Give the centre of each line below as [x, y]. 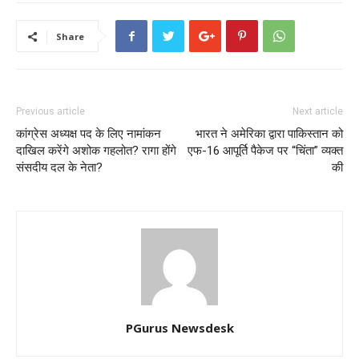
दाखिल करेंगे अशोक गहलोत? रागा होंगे [96, 151]
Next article [318, 112]
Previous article [50, 112]
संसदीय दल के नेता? [59, 168]
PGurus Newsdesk [179, 328]
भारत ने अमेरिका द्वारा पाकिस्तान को [269, 134]
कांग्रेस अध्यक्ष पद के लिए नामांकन [89, 134]
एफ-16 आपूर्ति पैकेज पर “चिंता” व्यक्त [265, 151]
